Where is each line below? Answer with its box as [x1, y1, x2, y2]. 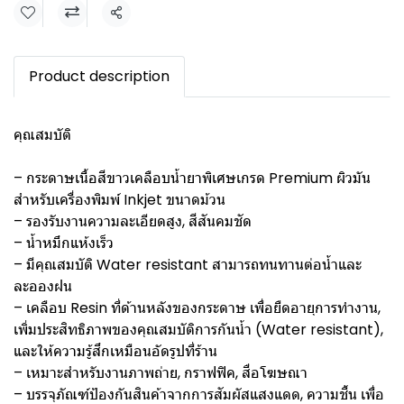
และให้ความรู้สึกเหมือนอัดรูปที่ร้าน [14, 341, 217, 362]
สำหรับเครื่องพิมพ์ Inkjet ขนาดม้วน [14, 189, 225, 210]
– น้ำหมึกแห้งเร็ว [14, 233, 114, 253]
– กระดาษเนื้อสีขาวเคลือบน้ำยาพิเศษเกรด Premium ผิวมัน [14, 168, 371, 188]
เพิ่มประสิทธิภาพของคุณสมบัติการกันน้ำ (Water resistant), [14, 319, 383, 340]
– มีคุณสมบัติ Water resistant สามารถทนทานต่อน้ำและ [14, 254, 362, 275]
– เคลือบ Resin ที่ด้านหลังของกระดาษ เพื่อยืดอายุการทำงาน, [14, 298, 381, 318]
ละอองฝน [14, 276, 72, 297]
